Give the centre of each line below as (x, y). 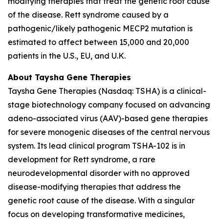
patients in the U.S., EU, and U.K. (67, 56)
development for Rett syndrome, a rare (82, 160)
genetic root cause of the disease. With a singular (101, 201)
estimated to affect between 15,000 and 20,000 (99, 42)
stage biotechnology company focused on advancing (109, 105)
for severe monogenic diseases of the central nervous (109, 132)
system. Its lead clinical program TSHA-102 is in (97, 146)
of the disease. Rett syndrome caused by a (88, 15)
